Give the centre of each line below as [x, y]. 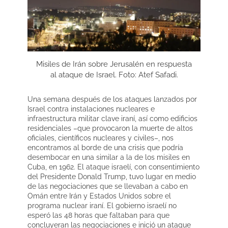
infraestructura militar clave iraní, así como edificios [112, 118]
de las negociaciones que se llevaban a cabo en [108, 186]
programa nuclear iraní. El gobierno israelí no [102, 205]
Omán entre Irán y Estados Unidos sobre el [99, 196]
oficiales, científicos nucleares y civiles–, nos [101, 138]
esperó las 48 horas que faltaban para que [98, 215]
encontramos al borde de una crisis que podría [105, 147]
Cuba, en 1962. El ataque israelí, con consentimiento [113, 167]
